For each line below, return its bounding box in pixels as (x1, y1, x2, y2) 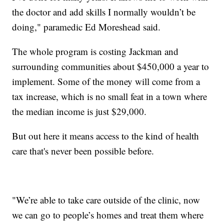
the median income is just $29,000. (12, 104, 147, 117)
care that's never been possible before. (12, 144, 154, 157)
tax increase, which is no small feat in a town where (12, 89, 207, 102)
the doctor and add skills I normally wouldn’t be (12, 5, 196, 18)
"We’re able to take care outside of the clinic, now (12, 193, 200, 206)
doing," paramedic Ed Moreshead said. (12, 20, 161, 33)
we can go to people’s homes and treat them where (12, 208, 204, 221)
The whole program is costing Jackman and (12, 44, 179, 57)
